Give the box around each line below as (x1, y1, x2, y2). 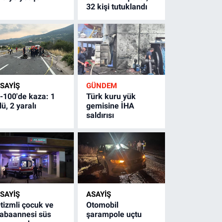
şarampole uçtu (86, 209, 142, 219)
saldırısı (86, 110, 114, 120)
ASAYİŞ (86, 189, 111, 199)
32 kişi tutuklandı (86, 1, 148, 11)
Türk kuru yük (86, 91, 136, 101)
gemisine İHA (86, 101, 135, 111)
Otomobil (86, 200, 119, 210)
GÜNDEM (86, 81, 117, 90)
